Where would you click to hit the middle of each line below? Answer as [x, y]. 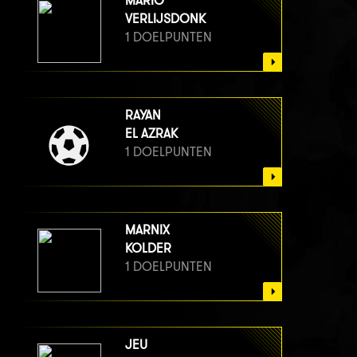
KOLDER [148, 249]
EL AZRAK [151, 134]
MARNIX [147, 230]
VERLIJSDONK [165, 19]
